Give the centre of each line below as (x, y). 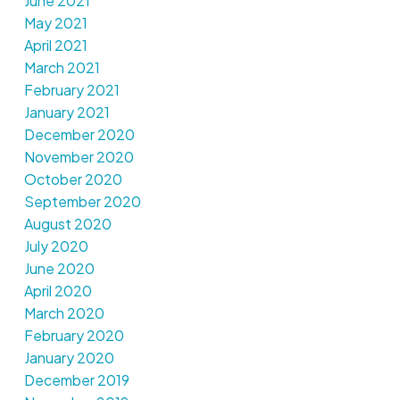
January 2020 (69, 358)
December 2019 (76, 380)
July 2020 (56, 246)
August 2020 (67, 224)
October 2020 (73, 179)
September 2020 (82, 202)
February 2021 (71, 90)
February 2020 (74, 336)
